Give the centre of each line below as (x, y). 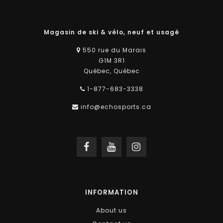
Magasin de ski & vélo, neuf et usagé (111, 32)
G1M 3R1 (111, 60)
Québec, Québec (111, 71)
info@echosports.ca (116, 107)
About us (111, 210)
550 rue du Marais (113, 50)
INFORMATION (111, 192)
